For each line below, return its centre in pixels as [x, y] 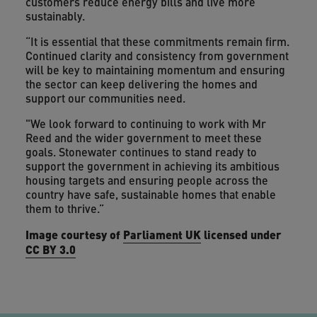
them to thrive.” [64, 208]
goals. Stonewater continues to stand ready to [141, 152]
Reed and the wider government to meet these [143, 138]
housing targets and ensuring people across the [146, 180]
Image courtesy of [74, 234]
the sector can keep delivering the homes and [141, 84]
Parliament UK [162, 234]
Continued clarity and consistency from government [157, 56]
